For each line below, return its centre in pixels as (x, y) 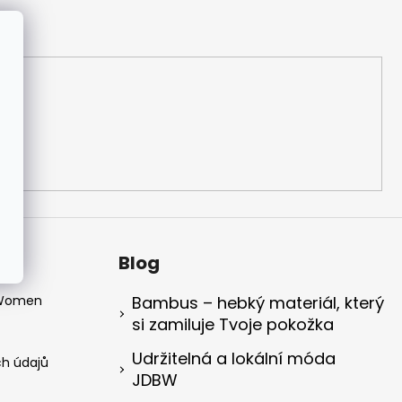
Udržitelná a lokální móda (234, 359)
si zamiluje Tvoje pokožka (233, 325)
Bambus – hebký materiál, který (258, 303)
